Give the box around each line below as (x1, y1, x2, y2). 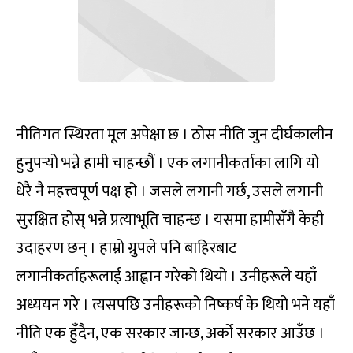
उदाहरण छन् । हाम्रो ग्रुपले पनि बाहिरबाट (16, 234, 237, 262)
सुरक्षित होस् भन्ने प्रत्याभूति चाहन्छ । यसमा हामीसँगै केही (16, 206, 324, 233)
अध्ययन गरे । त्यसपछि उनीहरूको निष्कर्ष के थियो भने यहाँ (16, 291, 335, 318)
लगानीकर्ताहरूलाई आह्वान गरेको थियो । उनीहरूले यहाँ (16, 262, 317, 290)
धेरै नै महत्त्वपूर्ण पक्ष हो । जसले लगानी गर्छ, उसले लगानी (16, 177, 323, 205)
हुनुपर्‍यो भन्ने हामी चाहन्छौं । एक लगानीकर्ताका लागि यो (16, 149, 319, 176)
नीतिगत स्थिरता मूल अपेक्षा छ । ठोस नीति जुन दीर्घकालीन (16, 121, 333, 148)
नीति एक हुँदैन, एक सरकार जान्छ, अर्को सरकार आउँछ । (16, 319, 325, 347)
